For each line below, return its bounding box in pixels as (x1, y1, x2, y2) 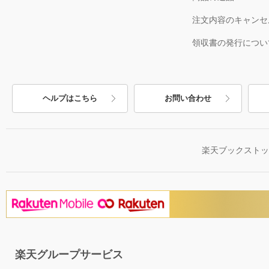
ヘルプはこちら (43, 93, 97, 103)
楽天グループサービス (15, 248, 123, 261)
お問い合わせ (165, 93, 211, 103)
